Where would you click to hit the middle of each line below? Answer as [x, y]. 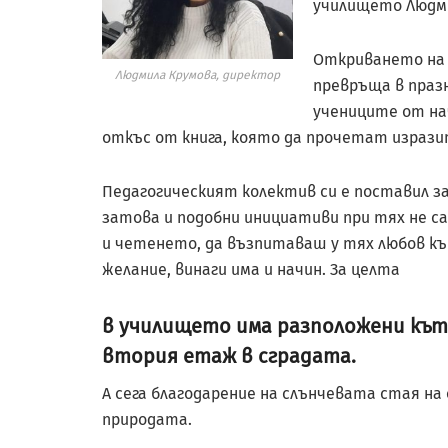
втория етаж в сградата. [229, 356]
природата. [147, 420]
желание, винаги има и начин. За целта [251, 270]
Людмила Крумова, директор [197, 75]
